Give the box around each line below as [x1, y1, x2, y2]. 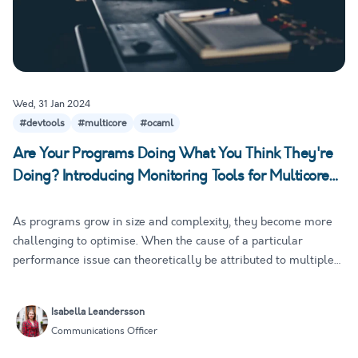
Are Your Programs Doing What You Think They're [13, 144, 333, 164]
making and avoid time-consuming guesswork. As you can [13, 291, 314, 307]
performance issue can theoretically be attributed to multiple [13, 253, 334, 268]
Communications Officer [51, 324, 157, 338]
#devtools [19, 117, 65, 130]
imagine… [13, 310, 63, 326]
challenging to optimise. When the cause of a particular [13, 233, 303, 249]
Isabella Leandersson [51, 305, 145, 319]
